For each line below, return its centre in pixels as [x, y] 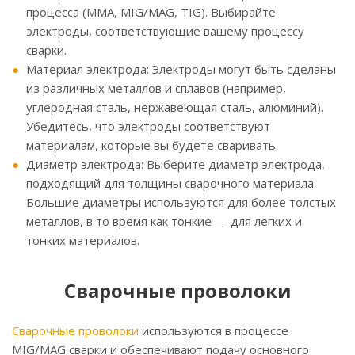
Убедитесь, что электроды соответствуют [148, 126]
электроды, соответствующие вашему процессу [165, 31]
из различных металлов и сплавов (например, [156, 88]
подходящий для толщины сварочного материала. [171, 183]
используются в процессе [214, 331]
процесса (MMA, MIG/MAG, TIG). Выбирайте [151, 12]
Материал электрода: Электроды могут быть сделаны [181, 69]
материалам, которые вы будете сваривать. [152, 145]
